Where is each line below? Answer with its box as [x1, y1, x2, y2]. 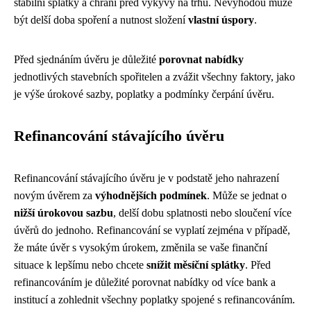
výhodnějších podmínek [95, 189, 207, 201]
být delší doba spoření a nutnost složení [14, 13, 188, 26]
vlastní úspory [188, 13, 254, 26]
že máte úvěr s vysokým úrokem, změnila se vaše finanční [14, 241, 267, 253]
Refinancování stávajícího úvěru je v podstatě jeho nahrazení [14, 171, 279, 184]
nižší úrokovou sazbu [14, 206, 113, 219]
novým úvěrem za [14, 189, 95, 201]
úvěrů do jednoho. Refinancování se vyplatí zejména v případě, [14, 224, 290, 236]
